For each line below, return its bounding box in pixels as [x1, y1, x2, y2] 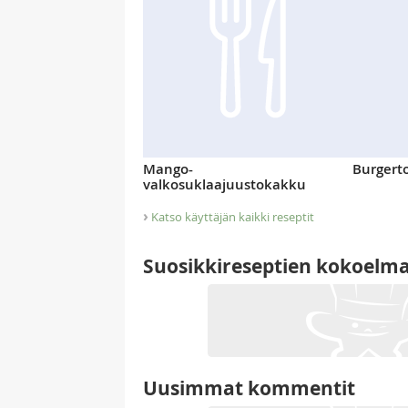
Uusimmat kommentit [143, 375, 355, 403]
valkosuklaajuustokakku [143, 174, 306, 194]
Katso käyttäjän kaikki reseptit [151, 209, 314, 226]
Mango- [143, 158, 193, 178]
